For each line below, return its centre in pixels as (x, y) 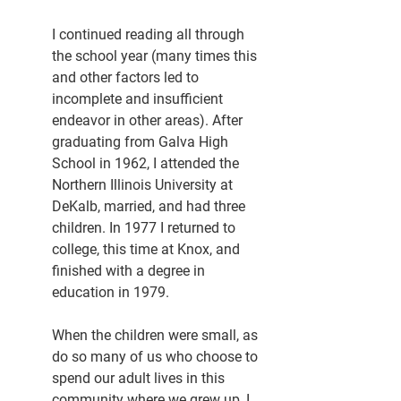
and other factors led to (127, 78)
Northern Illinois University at (144, 185)
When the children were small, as (157, 336)
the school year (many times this (156, 56)
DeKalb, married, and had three (150, 207)
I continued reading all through (150, 35)
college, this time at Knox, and (148, 250)
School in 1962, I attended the (147, 164)
